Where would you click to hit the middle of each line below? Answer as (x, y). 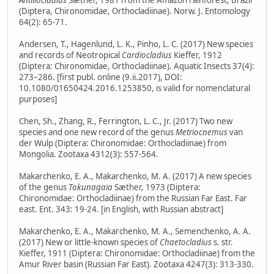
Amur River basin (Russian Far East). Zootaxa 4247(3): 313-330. (136, 265)
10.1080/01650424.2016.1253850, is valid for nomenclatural (135, 88)
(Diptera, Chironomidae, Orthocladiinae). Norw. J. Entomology (135, 11)
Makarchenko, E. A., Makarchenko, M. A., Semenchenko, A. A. (135, 231)
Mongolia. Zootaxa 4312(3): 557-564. (89, 154)
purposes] (38, 99)
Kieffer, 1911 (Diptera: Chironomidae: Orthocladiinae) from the (137, 254)
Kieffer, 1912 (197, 55)
